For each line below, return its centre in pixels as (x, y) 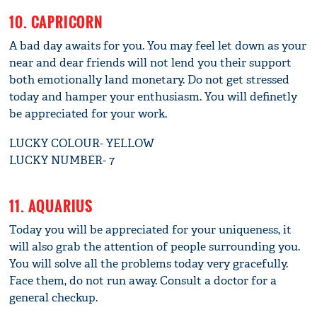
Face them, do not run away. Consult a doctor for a (143, 281)
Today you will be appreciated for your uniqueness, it (151, 230)
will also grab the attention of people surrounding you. (155, 247)
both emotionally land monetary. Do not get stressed (150, 80)
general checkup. (54, 298)
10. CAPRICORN (56, 22)
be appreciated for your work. (88, 114)
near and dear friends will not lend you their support (151, 63)
